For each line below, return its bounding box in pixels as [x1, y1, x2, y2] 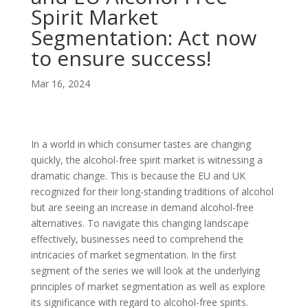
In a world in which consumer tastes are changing [30, 137, 251, 151]
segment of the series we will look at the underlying [30, 263, 260, 277]
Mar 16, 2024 [30, 76, 90, 90]
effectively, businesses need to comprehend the [30, 232, 243, 245]
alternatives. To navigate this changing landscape [30, 216, 249, 230]
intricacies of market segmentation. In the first [30, 247, 236, 261]
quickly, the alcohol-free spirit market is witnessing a [30, 153, 263, 166]
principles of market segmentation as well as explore [30, 279, 265, 293]
